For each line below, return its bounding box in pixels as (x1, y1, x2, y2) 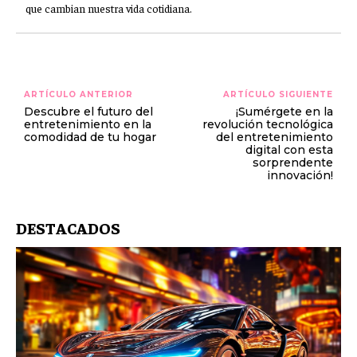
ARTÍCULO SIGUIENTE (222, 89, 333, 100)
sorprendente (252, 155, 333, 170)
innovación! (266, 168, 333, 182)
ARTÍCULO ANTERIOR (24, 89, 133, 100)
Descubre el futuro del (24, 104, 153, 119)
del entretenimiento (215, 130, 333, 144)
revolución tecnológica (202, 117, 333, 131)
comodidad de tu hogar (24, 130, 156, 144)
